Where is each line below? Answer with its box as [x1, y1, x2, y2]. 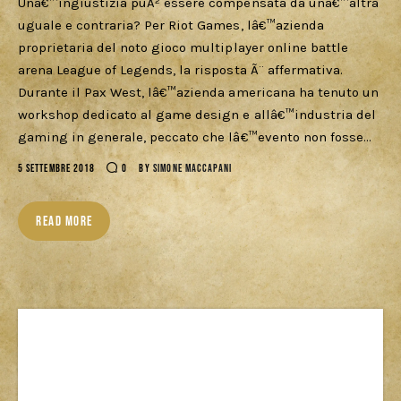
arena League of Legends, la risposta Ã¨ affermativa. [18, 62, 343, 79]
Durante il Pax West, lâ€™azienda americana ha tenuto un [18, 84, 379, 101]
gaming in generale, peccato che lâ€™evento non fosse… [18, 129, 371, 146]
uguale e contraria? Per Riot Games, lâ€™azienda [18, 17, 324, 34]
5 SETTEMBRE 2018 [18, 162, 96, 176]
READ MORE [36, 213, 93, 231]
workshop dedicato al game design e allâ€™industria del [18, 107, 376, 124]
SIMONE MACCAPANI [153, 162, 233, 176]
